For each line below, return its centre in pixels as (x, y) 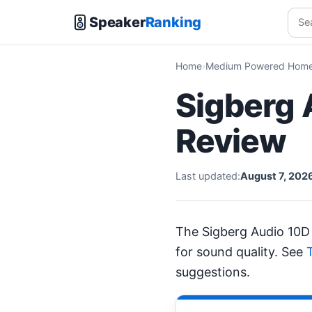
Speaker (117, 22)
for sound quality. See (241, 252)
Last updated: (208, 176)
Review (231, 141)
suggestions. (213, 272)
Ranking (173, 22)
